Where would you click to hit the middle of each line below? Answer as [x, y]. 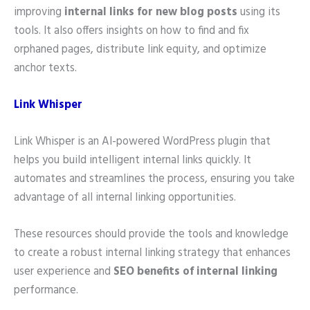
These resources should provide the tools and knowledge [151, 235]
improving [39, 12]
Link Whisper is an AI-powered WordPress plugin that [142, 142]
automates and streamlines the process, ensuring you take [154, 180]
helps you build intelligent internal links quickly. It [133, 161]
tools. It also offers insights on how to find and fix [131, 31]
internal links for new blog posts [152, 12]
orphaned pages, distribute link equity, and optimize [140, 49]
